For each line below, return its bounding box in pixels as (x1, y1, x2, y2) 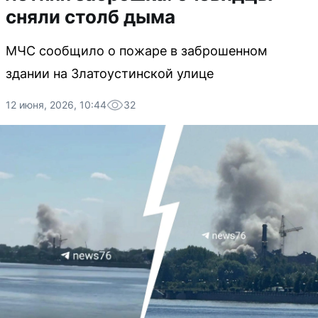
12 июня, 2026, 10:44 (6, 99, 106, 111)
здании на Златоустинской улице (6, 66, 214, 81)
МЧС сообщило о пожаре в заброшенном (6, 43, 268, 58)
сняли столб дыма (6, 6, 175, 28)
